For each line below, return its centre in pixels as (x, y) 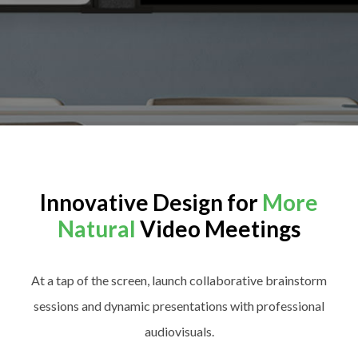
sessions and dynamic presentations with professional (179, 306)
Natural (97, 228)
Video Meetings (218, 228)
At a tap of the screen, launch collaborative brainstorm (179, 280)
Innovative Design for (151, 202)
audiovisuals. (179, 332)
